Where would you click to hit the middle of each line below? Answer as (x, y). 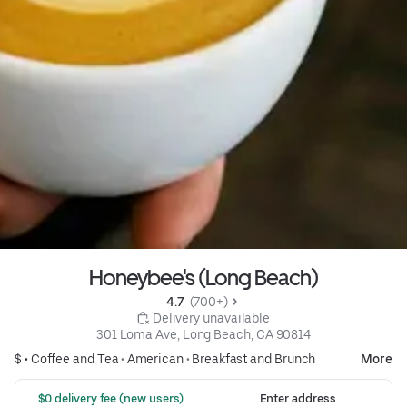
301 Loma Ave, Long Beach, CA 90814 (203, 335)
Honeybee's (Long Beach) (203, 278)
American (155, 359)
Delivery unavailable (211, 318)
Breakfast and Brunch (254, 359)
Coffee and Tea (74, 359)
